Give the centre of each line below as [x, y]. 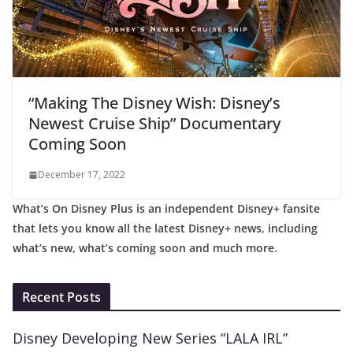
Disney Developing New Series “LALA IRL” [150, 338]
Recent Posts [61, 297]
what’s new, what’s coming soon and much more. [145, 247]
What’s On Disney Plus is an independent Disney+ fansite [166, 208]
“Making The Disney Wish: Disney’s [154, 102]
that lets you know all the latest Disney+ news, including [165, 228]
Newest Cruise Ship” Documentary [154, 123]
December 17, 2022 [82, 174]
